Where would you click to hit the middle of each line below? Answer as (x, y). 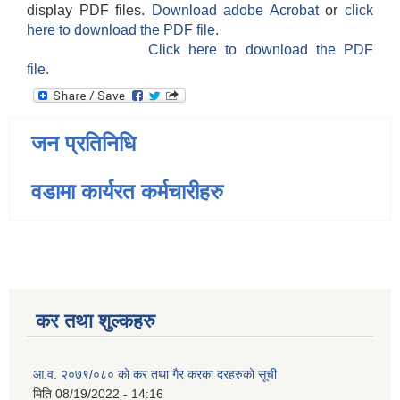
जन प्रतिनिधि (83, 144)
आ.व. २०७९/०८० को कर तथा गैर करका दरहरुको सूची (155, 375)
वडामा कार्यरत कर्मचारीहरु (127, 192)
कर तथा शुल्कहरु (96, 321)
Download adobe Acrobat (238, 11)
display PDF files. (89, 11)
